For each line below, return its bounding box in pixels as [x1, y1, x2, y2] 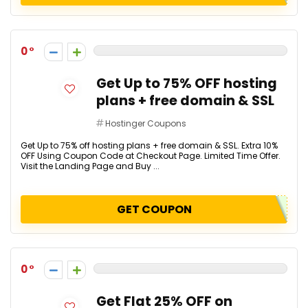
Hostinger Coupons [105, 118, 186, 129]
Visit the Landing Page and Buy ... [21, 160, 159, 172]
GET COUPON [116, 201, 192, 217]
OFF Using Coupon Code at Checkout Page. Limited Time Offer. [21, 150, 280, 162]
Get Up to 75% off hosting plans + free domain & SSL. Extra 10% [21, 140, 278, 151]
